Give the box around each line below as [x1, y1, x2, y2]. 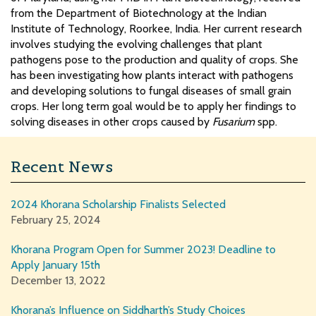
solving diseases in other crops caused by [11, 114, 212, 128]
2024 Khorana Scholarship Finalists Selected [11, 197, 226, 211]
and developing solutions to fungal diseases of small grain [11, 83, 291, 97]
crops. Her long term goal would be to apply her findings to [11, 99, 296, 113]
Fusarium [212, 114, 255, 128]
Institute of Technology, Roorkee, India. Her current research [11, 21, 302, 35]
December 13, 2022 [11, 273, 106, 287]
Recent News [11, 156, 113, 176]
